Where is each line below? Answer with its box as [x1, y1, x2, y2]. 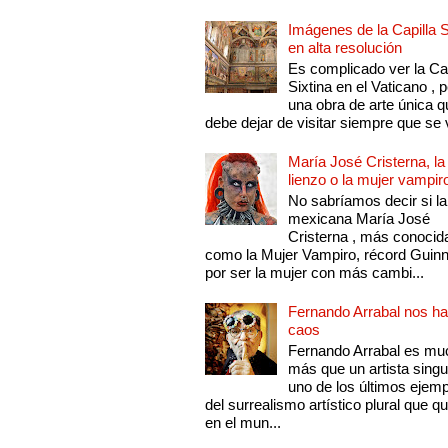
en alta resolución [288, 39, 403, 57]
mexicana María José [288, 210, 431, 228]
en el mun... [205, 414, 282, 432]
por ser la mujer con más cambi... [205, 264, 425, 282]
